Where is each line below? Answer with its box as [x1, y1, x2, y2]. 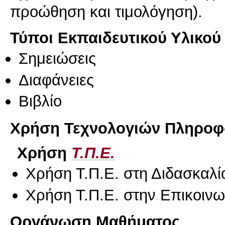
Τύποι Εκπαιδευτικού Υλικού [10, 29, 221, 47]
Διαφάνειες [19, 70, 94, 89]
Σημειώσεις [19, 49, 96, 68]
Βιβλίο [19, 91, 62, 110]
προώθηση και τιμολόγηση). [10, 2, 202, 21]
